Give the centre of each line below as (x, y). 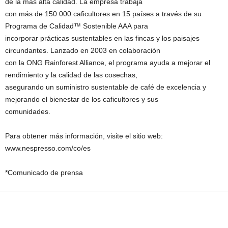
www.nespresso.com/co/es (48, 148)
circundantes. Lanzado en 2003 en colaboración (83, 50)
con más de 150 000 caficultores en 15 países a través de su (103, 14)
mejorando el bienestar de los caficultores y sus (82, 99)
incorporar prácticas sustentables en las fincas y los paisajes (102, 38)
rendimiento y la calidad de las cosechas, (71, 75)
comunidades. (28, 111)
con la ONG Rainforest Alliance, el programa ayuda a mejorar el (108, 63)
